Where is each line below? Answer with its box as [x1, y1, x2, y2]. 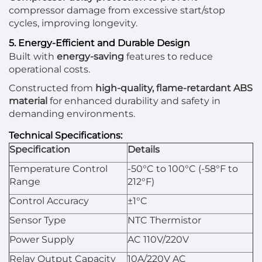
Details [127, 144, 160, 155]
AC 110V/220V [127, 234, 189, 245]
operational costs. [9, 64, 90, 75]
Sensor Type [9, 215, 66, 226]
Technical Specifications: [9, 130, 122, 141]
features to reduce [124, 51, 213, 62]
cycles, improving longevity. [9, 18, 137, 29]
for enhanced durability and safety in [47, 95, 220, 106]
